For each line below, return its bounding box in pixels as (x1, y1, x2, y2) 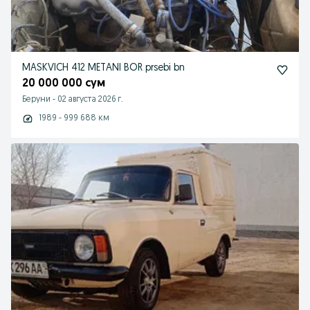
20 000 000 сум (22, 78, 105, 89)
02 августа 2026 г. (57, 95, 123, 104)
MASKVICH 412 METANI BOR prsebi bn (88, 63, 185, 73)
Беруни (22, 95, 51, 104)
